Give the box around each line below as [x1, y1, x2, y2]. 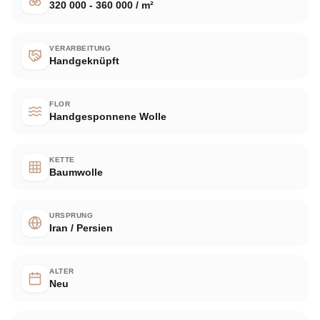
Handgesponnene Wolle [49, 110, 166, 122]
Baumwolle [49, 166, 103, 178]
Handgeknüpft [49, 54, 119, 66]
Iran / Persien [49, 221, 113, 234]
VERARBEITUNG [49, 44, 111, 52]
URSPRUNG [49, 211, 93, 219]
